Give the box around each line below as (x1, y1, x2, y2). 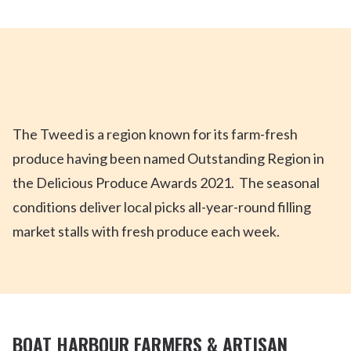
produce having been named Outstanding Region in (13, 149, 324, 167)
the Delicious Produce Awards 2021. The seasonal (13, 173, 320, 191)
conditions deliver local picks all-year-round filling (13, 197, 311, 215)
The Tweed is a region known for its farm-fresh (13, 125, 298, 143)
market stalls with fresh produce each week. (13, 222, 282, 240)
